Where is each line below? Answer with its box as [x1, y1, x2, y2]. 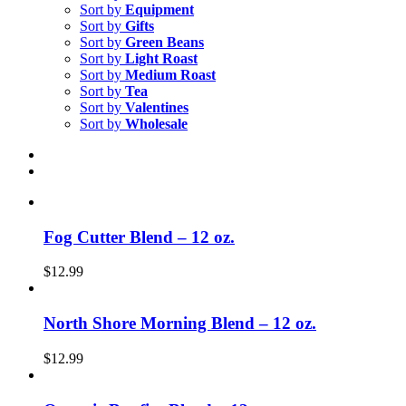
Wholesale [125, 116, 188, 131]
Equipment [125, 2, 194, 17]
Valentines [125, 100, 188, 115]
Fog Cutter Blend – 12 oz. [43, 227, 235, 246]
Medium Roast [125, 67, 216, 82]
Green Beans [125, 34, 204, 50]
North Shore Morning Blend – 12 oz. [43, 314, 316, 333]
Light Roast [125, 51, 198, 66]
